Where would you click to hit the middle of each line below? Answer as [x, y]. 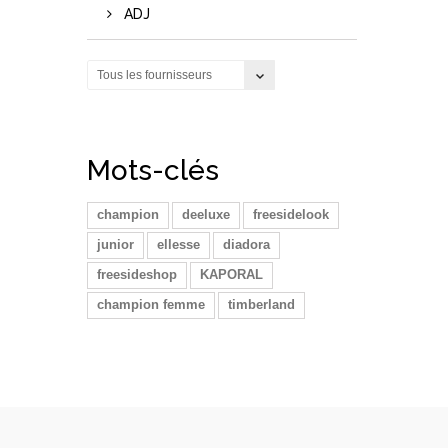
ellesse [178, 244]
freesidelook [291, 214]
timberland [261, 304]
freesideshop [137, 274]
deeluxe [206, 214]
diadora [246, 244]
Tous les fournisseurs [154, 74]
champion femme [151, 304]
